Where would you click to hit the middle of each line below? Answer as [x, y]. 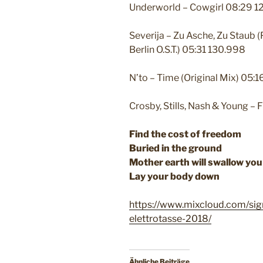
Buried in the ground [176, 149]
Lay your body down [174, 177]
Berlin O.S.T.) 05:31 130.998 [187, 50]
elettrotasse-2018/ [170, 219]
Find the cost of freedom [185, 134]
